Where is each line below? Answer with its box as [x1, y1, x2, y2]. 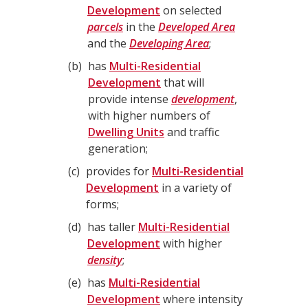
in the [123, 19, 158, 34]
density [87, 252, 122, 267]
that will [161, 75, 204, 90]
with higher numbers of [88, 108, 210, 123]
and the [87, 36, 129, 51]
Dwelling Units [88, 124, 164, 140]
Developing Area [129, 36, 209, 51]
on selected [160, 3, 221, 18]
